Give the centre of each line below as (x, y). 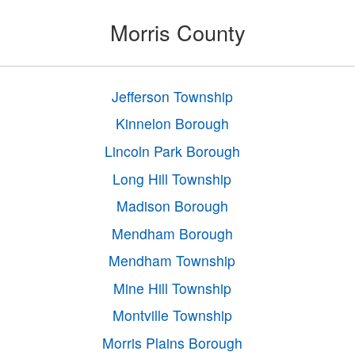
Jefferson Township (172, 96)
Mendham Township (172, 261)
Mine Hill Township (172, 288)
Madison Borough (172, 206)
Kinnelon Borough (172, 124)
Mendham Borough (172, 233)
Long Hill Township (172, 178)
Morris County (177, 32)
